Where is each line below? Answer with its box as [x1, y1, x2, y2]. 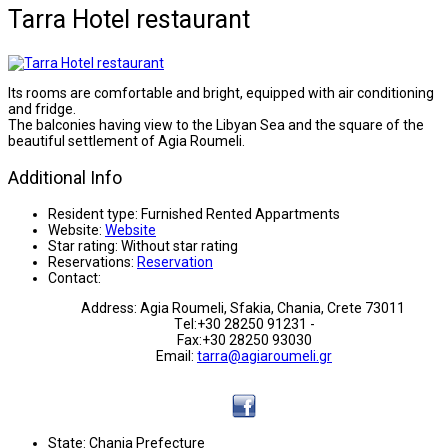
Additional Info [8, 166, 122, 188]
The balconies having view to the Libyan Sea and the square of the [8, 116, 424, 133]
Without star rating [121, 237, 238, 254]
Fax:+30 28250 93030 [176, 331, 312, 348]
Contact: [48, 269, 101, 286]
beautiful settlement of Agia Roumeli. [8, 132, 245, 149]
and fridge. [8, 100, 76, 117]
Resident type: [48, 205, 138, 222]
